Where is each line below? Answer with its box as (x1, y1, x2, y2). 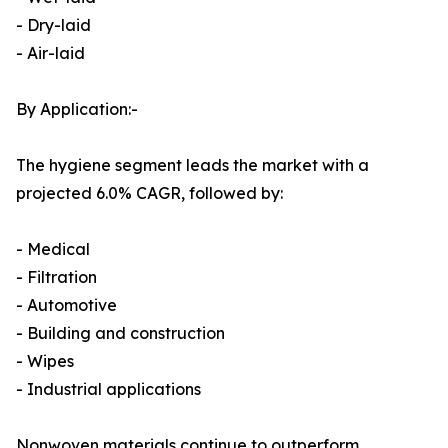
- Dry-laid (16, 15, 91, 36)
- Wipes (16, 351, 74, 372)
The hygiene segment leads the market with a (16, 155, 369, 176)
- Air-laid (16, 43, 85, 64)
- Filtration (16, 267, 97, 288)
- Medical (16, 239, 90, 260)
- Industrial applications (16, 379, 201, 400)
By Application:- (16, 99, 138, 120)
